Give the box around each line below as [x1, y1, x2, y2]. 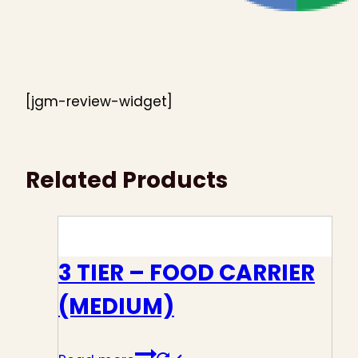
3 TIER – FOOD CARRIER [58, 257, 315, 289]
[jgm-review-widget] [26, 91, 173, 111]
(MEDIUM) [58, 291, 174, 323]
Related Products [26, 164, 228, 196]
